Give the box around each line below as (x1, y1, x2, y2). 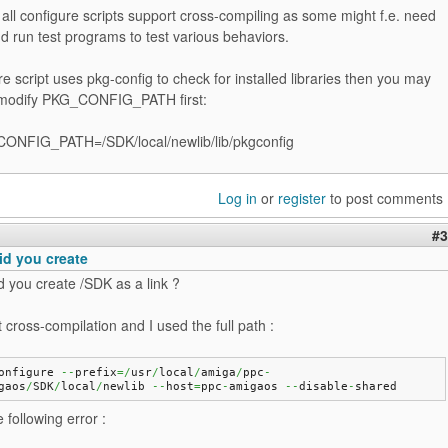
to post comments (326, 188, 443, 208)
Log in (218, 188, 257, 208)
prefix (74, 365, 117, 379)
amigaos (228, 379, 285, 393)
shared (354, 379, 397, 393)
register (278, 188, 326, 208)
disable (298, 379, 348, 393)
